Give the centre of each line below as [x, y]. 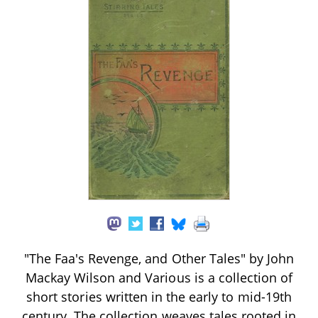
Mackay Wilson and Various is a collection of [159, 277]
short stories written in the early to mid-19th [159, 296]
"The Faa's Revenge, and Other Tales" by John [159, 258]
